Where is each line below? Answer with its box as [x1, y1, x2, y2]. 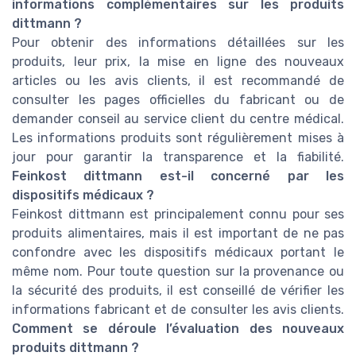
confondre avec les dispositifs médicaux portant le [12, 244, 344, 260]
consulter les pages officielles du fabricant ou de [12, 91, 344, 107]
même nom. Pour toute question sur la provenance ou [12, 263, 344, 279]
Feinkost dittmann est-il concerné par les [12, 168, 344, 184]
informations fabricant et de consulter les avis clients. [12, 301, 344, 317]
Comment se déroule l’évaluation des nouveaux [12, 320, 344, 336]
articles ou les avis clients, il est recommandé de [12, 72, 344, 88]
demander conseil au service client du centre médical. [12, 110, 344, 126]
